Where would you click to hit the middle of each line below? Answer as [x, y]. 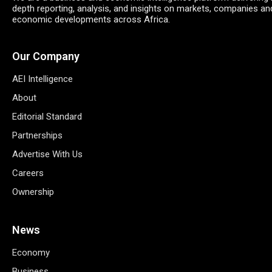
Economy [31, 253]
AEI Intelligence [42, 79]
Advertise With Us [47, 155]
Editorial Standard [47, 117]
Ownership [33, 192]
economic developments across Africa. [91, 20]
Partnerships [37, 136]
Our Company [46, 56]
